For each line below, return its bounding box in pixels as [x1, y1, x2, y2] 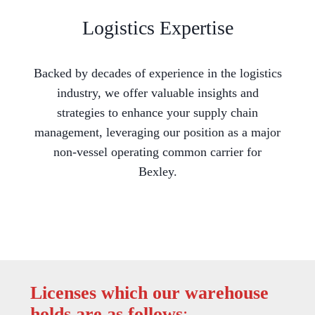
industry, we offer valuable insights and [56, 86, 259, 101]
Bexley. [138, 165, 177, 179]
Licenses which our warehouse [30, 283, 269, 304]
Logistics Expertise [82, 17, 233, 39]
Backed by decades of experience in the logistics [33, 66, 282, 81]
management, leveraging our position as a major [34, 125, 281, 140]
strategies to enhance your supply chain [57, 105, 258, 120]
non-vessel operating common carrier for [53, 145, 262, 160]
